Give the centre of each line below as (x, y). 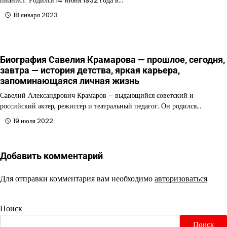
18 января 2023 (35, 15)
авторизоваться (181, 178)
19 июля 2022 (33, 121)
